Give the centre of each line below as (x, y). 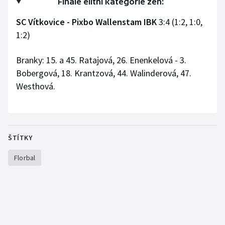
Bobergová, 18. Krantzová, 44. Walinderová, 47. (104, 73)
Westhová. (36, 86)
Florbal (25, 158)
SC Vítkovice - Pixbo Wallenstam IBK (86, 22)
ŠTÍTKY (20, 138)
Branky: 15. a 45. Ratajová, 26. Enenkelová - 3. (101, 60)
